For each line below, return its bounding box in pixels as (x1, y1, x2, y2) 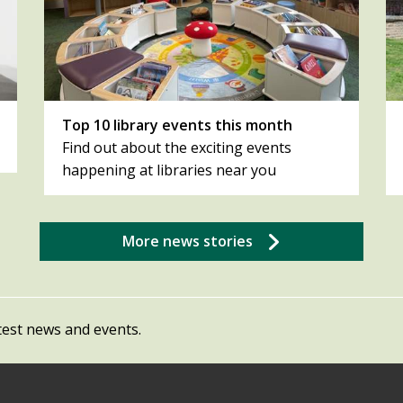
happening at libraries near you (62, 160, 276, 181)
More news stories (122, 231, 253, 252)
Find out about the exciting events (62, 138, 291, 158)
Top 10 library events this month (62, 115, 292, 136)
